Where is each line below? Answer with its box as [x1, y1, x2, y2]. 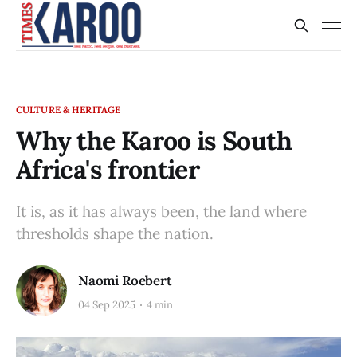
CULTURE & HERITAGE [16, 104, 121, 116]
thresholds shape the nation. [16, 224, 214, 243]
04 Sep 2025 [78, 298, 135, 312]
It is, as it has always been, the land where [16, 202, 307, 221]
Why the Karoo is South [16, 124, 292, 157]
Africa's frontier [16, 153, 200, 186]
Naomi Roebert [78, 271, 172, 289]
